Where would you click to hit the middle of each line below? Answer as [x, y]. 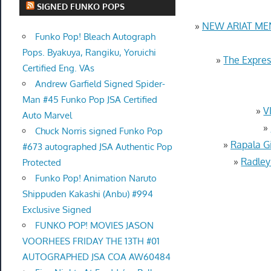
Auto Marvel [47, 116]
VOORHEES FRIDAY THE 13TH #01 [91, 241]
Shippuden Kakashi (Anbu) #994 [87, 194]
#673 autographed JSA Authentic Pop [97, 147]
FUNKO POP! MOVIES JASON [94, 226]
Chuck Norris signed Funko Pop [99, 131]
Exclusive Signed [57, 210]
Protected [41, 163]
